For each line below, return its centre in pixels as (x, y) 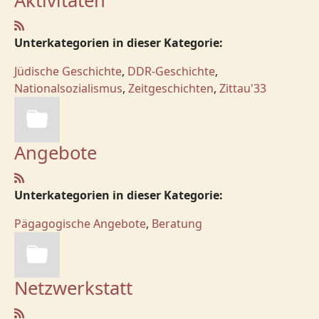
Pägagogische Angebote (80, 224)
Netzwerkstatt (73, 288)
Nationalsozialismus (68, 88)
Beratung (177, 224)
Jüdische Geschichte (68, 71)
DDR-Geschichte (171, 71)
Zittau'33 (243, 88)
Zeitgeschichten (171, 88)
